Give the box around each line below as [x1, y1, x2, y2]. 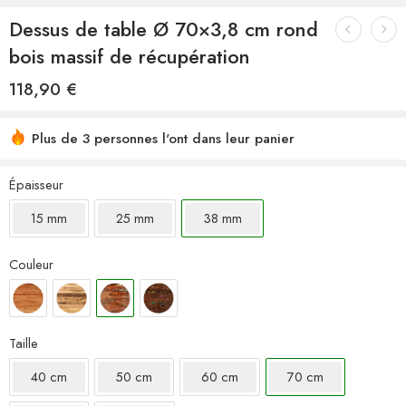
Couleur [9, 254, 53, 274]
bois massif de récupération [9, 43, 250, 71]
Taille [9, 333, 38, 353]
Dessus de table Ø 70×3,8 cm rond [9, 15, 318, 43]
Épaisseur [9, 175, 63, 194]
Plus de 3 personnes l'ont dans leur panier [32, 129, 295, 149]
